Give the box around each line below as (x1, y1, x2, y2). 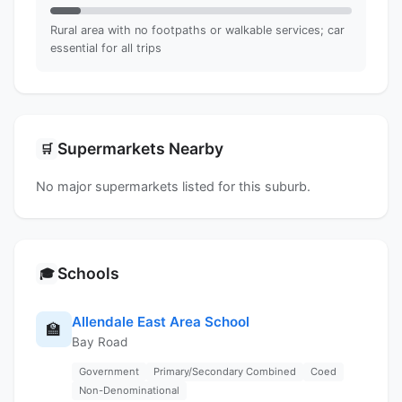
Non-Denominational (79, 383, 179, 397)
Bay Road (72, 334, 127, 349)
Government (79, 364, 139, 378)
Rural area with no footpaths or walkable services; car (50, 22, 345, 37)
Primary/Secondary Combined (153, 364, 296, 378)
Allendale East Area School (72, 312, 249, 330)
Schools (57, 263, 119, 283)
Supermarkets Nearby (57, 138, 223, 158)
